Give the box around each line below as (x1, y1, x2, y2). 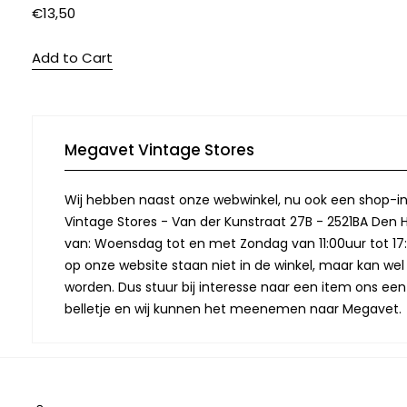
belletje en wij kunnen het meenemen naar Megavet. (65, 300, 402, 319)
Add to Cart (32, 48, 113, 68)
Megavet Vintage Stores (65, 139, 254, 162)
